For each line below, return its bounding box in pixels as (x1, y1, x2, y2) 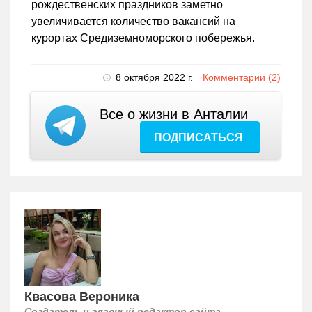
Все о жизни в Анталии (100, 107, 248, 123)
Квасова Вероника (24, 290, 139, 304)
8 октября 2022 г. (116, 72, 196, 84)
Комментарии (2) (203, 72, 281, 84)
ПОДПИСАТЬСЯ (154, 132, 246, 144)
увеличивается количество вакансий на (31, 15, 235, 28)
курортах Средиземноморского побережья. (31, 32, 255, 45)
